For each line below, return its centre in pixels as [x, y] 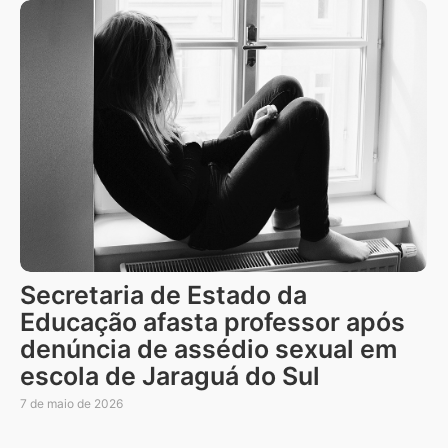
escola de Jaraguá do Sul [170, 375]
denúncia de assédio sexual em [208, 348]
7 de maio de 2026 [71, 403]
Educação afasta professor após [212, 321]
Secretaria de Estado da [163, 294]
